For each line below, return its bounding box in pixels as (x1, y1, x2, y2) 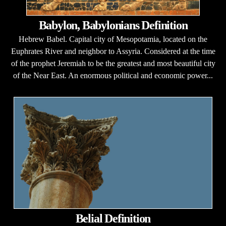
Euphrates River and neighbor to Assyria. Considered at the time (11, 47, 215, 55)
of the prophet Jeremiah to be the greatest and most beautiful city (11, 59, 215, 68)
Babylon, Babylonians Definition (38, 19, 188, 32)
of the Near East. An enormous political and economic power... (13, 71, 213, 80)
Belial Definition (75, 212, 151, 225)
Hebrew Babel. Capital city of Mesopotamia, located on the (19, 35, 207, 43)
